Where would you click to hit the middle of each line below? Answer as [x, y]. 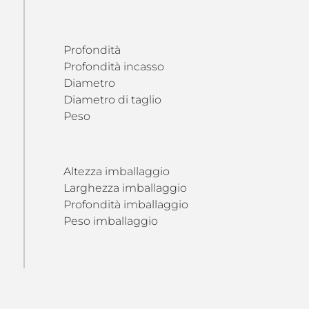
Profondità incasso [113, 67]
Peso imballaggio [110, 221]
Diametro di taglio [112, 100]
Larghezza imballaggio [125, 188]
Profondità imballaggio [126, 205]
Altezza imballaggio [116, 171]
